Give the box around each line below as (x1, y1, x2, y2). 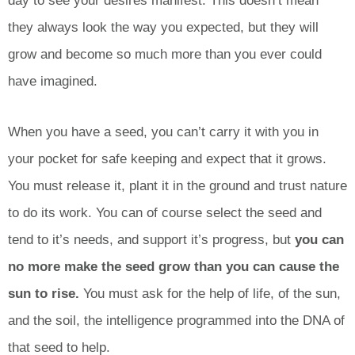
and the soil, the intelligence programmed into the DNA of (8, 313, 345, 329)
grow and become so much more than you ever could (8, 46, 322, 62)
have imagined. (8, 73, 101, 89)
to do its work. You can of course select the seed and (8, 205, 322, 221)
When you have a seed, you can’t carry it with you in (8, 124, 319, 140)
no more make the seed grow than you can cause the (8, 259, 339, 275)
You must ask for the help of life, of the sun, (79, 286, 341, 302)
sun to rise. (8, 286, 79, 302)
